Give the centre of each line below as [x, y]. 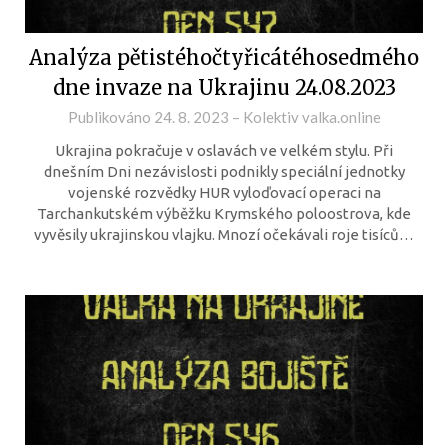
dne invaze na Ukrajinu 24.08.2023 [224, 87]
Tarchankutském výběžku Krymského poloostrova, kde [224, 213]
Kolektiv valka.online [311, 117]
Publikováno [110, 117]
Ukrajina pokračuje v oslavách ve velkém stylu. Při [224, 150]
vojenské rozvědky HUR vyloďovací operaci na [224, 192]
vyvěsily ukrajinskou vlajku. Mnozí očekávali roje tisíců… [224, 234]
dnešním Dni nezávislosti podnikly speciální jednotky [224, 171]
